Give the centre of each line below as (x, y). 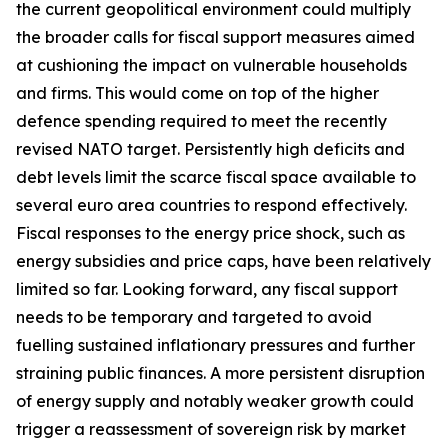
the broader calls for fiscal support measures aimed (215, 37)
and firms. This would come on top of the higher (197, 93)
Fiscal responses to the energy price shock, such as (210, 233)
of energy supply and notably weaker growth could (215, 401)
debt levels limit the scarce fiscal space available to (216, 177)
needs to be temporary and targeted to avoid (194, 317)
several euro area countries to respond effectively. (211, 205)
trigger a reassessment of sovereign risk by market (211, 429)
